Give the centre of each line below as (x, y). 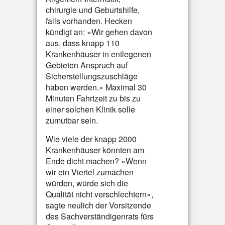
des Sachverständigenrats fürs (100, 216)
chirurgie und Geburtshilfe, (93, 10)
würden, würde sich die (87, 183)
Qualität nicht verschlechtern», (99, 194)
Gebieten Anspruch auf (87, 65)
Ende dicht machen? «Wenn (96, 161)
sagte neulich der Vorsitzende (98, 205)
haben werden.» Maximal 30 (96, 87)
